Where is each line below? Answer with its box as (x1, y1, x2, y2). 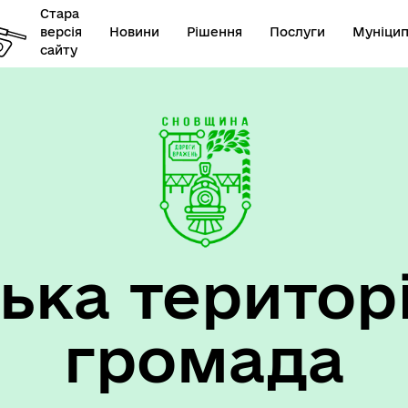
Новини (108, 24, 159, 39)
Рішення (186, 24, 242, 39)
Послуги (269, 24, 325, 39)
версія (39, 24, 82, 39)
